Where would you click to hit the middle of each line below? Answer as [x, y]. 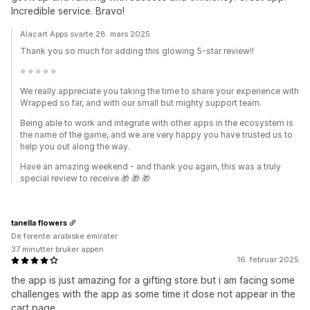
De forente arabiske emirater [64, 236]
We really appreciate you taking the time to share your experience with [159, 91]
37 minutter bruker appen [57, 249]
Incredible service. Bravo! [68, 11]
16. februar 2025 [268, 259]
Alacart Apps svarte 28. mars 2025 [85, 34]
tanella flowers [39, 222]
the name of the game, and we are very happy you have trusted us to [156, 135]
